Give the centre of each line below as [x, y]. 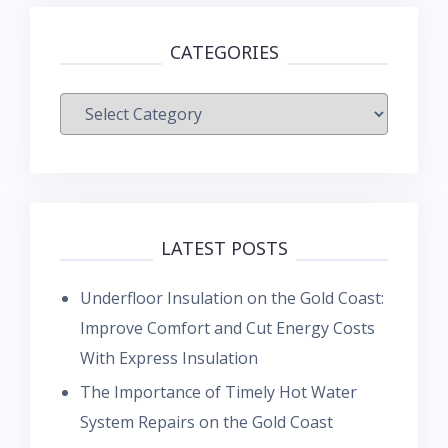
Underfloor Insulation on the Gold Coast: [232, 297]
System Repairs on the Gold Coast [206, 421]
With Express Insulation [169, 357]
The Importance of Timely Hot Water [218, 391]
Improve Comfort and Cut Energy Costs [227, 327]
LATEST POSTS [224, 247]
